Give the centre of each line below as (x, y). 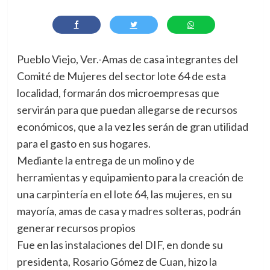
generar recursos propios (76, 228)
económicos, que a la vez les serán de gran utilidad (132, 127)
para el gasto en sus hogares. (83, 143)
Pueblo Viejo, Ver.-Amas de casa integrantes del (127, 59)
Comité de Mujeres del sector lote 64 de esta (121, 76)
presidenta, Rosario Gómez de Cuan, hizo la (117, 262)
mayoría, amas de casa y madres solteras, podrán (129, 211)
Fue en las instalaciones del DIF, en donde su (120, 245)
